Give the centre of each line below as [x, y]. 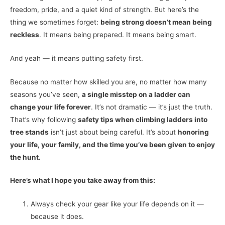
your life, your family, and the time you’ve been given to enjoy [113, 144]
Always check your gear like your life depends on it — [118, 204]
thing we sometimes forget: [55, 22]
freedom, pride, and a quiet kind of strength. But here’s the [104, 9]
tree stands [29, 132]
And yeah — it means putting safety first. [77, 58]
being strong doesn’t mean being [156, 22]
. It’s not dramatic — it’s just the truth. [152, 107]
